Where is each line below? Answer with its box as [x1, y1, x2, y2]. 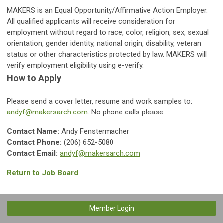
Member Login [89, 204, 134, 213]
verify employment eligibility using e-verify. [7, 61, 144, 70]
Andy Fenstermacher [61, 127, 129, 136]
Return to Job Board [7, 168, 78, 178]
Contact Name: [7, 127, 59, 136]
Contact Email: [7, 149, 60, 158]
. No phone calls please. [88, 108, 165, 117]
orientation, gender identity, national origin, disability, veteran [7, 39, 201, 48]
